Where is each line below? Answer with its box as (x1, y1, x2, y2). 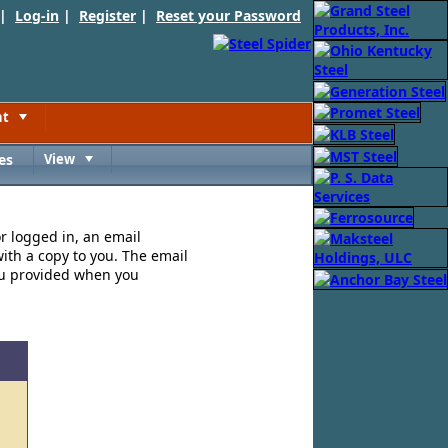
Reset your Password (156, 6, 301, 25)
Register (79, 6, 136, 25)
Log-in (15, 6, 59, 25)
